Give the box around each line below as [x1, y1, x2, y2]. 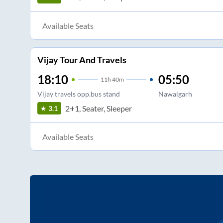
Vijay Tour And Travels [37, 54, 126, 66]
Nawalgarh [158, 90, 192, 99]
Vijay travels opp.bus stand [37, 90, 120, 99]
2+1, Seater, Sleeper [65, 103, 132, 113]
